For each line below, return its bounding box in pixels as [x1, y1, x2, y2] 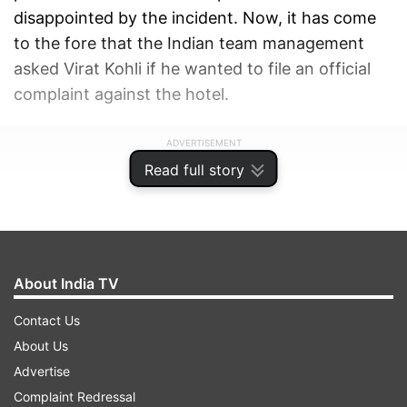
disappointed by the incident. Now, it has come [14, 8, 376, 28]
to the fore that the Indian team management [14, 34, 364, 54]
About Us [14, 338, 68, 353]
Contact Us [14, 313, 80, 328]
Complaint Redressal [14, 389, 135, 404]
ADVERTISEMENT [165, 137, 242, 149]
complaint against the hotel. [14, 84, 229, 104]
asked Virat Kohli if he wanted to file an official [14, 59, 371, 79]
